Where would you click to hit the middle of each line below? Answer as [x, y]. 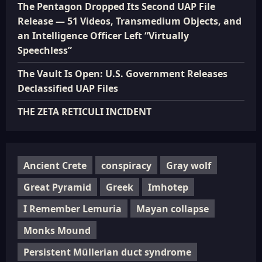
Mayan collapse [173, 208]
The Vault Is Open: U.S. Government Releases [123, 74]
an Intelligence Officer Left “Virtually [103, 36]
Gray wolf [189, 165]
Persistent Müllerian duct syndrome [107, 252]
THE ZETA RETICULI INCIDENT [85, 112]
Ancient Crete [55, 165]
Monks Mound [57, 230]
